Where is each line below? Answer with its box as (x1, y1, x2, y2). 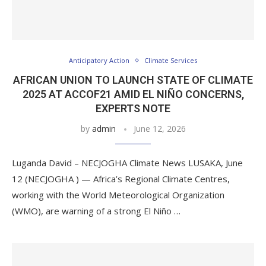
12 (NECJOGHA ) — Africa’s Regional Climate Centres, (12, 173, 230, 185)
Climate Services (144, 56, 197, 65)
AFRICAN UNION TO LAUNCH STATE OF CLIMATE (13, 74, 253, 86)
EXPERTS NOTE (96, 102, 170, 115)
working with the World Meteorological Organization (12, 189, 224, 201)
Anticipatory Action (69, 56, 129, 65)
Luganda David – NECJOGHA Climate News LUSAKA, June (12, 157, 243, 169)
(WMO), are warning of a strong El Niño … (12, 205, 180, 217)
